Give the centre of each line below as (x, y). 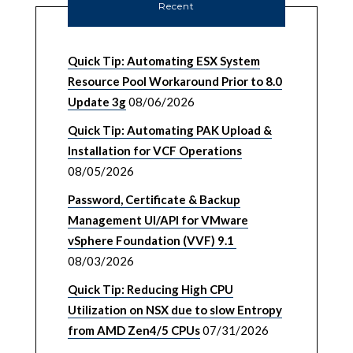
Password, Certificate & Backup (154, 200)
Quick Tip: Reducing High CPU (150, 290)
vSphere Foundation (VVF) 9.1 (152, 241)
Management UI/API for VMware (158, 220)
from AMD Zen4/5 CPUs (134, 331)
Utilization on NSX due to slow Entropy (175, 310)
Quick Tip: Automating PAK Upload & (169, 130)
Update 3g (97, 102)
